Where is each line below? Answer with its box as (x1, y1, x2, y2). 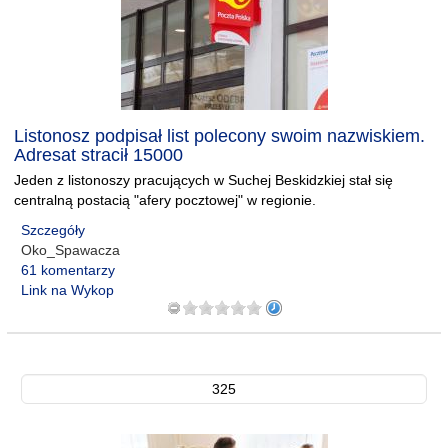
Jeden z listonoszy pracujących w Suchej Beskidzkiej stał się (14, 172, 393, 188)
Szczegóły (21, 222, 85, 238)
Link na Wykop (21, 282, 114, 298)
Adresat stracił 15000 (14, 145, 183, 165)
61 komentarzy (21, 262, 115, 278)
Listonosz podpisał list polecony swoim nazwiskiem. (14, 126, 425, 146)
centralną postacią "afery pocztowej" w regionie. (14, 192, 316, 208)
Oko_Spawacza (21, 242, 120, 258)
